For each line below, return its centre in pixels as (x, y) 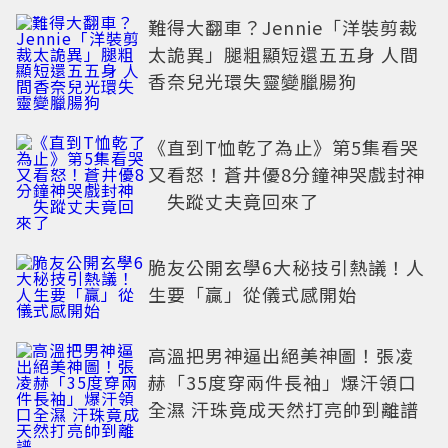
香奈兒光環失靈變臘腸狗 (252, 81)
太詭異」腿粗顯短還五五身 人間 (283, 54)
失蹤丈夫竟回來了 (233, 201)
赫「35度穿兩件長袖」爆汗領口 (282, 382)
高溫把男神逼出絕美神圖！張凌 (281, 355)
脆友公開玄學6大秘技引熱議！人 (286, 267)
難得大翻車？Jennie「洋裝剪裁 (283, 27)
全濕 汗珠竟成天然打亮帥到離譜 (283, 409)
